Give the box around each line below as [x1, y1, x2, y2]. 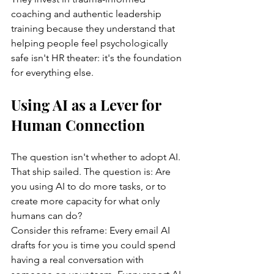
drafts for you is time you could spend [11, 239, 178, 251]
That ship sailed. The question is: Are [11, 165, 173, 177]
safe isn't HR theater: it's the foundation [11, 51, 184, 64]
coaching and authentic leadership [11, 7, 164, 20]
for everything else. [11, 66, 94, 78]
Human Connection [11, 114, 145, 135]
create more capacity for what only [11, 194, 162, 207]
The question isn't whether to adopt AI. [11, 150, 183, 163]
